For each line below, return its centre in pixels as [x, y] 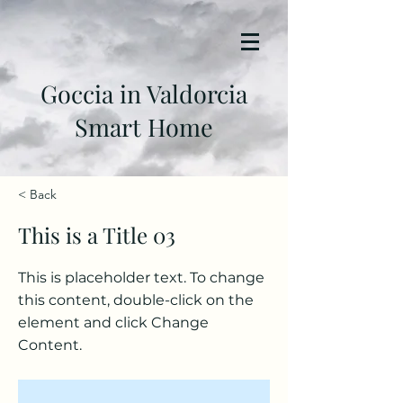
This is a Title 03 [97, 235]
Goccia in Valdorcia [144, 94]
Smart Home [144, 127]
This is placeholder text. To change [141, 278]
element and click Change [113, 322]
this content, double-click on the [136, 300]
